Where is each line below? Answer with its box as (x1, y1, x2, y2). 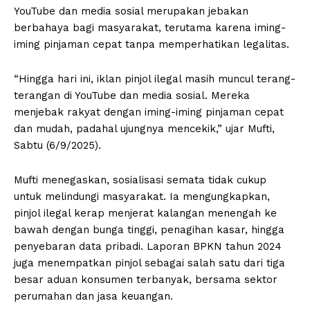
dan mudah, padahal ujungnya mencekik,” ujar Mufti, (14, 122, 275, 135)
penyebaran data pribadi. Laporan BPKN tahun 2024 (14, 239, 282, 253)
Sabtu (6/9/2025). (14, 138, 101, 152)
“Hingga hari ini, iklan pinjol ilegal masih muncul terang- (14, 72, 295, 85)
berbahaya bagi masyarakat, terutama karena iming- (14, 21, 286, 34)
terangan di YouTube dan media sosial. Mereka (14, 89, 250, 102)
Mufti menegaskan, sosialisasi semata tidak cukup (14, 173, 266, 186)
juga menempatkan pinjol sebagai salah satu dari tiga (14, 256, 285, 269)
